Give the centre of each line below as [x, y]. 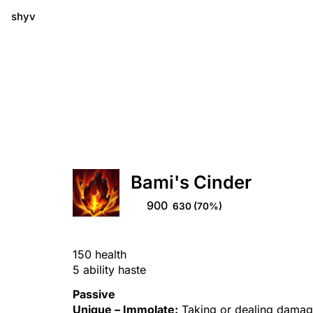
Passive [94, 294]
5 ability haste [109, 269]
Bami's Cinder [191, 182]
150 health [100, 254]
